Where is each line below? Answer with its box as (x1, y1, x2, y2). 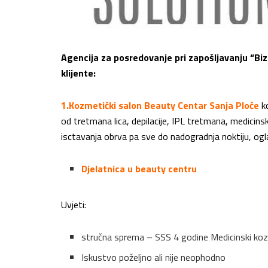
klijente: (61, 66, 96, 81)
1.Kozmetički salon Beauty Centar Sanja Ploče (61, 98, 259, 113)
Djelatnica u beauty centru (81, 162, 197, 176)
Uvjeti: (61, 197, 86, 212)
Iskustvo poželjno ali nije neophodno (81, 250, 226, 265)
